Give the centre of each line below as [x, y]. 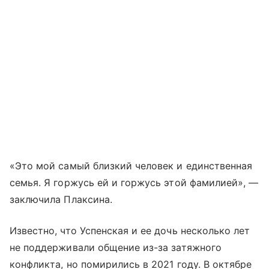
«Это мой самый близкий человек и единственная [131, 166]
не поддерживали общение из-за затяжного [116, 248]
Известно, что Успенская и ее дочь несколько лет [130, 231]
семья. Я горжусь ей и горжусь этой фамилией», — [134, 183]
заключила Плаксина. [61, 200]
